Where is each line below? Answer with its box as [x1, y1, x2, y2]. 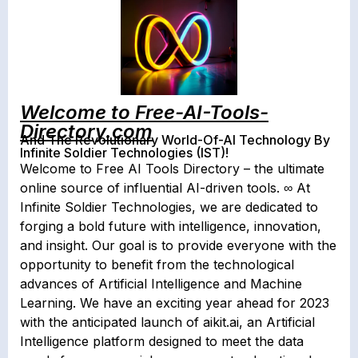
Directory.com [20, 120, 153, 144]
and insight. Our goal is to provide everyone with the [20, 237, 336, 254]
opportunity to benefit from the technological [20, 257, 294, 273]
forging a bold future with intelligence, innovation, [20, 218, 321, 235]
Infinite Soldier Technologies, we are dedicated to [20, 199, 318, 216]
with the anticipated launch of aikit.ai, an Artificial [20, 314, 315, 331]
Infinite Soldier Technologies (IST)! [20, 145, 232, 161]
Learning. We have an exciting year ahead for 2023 [20, 295, 329, 312]
